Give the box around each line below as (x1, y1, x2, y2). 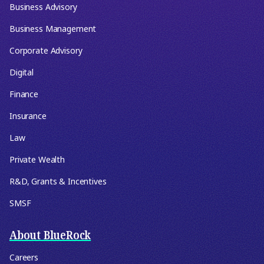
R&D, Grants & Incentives (9, 175, 107, 187)
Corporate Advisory (9, 44, 82, 57)
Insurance (9, 110, 47, 122)
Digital (9, 66, 34, 78)
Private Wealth (9, 153, 65, 166)
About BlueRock (9, 226, 91, 244)
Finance (9, 88, 39, 100)
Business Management (9, 22, 97, 35)
